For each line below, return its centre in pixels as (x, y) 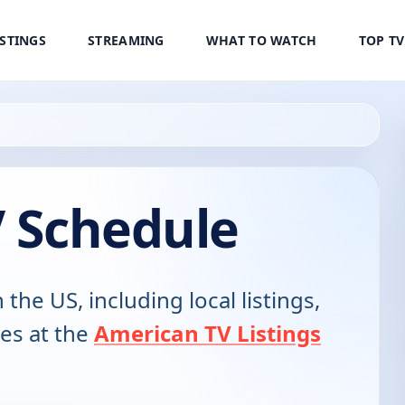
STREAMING (126, 41)
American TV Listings (207, 334)
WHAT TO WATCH (261, 41)
